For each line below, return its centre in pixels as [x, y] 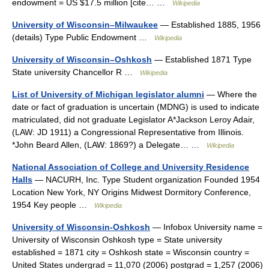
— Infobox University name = [206, 227]
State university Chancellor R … [76, 72]
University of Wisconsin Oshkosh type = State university [117, 240]
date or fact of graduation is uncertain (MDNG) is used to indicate [136, 107]
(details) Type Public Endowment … [83, 37]
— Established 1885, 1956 [209, 25]
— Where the [231, 94]
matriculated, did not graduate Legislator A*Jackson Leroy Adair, [133, 119]
